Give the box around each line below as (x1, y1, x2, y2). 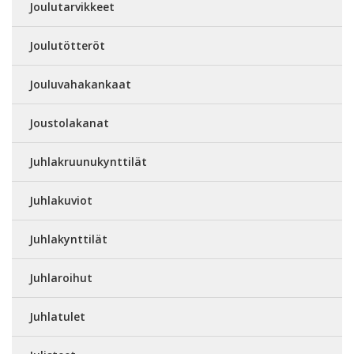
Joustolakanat (29, 115, 109, 130)
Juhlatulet (29, 308, 85, 324)
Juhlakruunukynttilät (29, 153, 147, 169)
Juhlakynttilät (29, 231, 107, 247)
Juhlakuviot (29, 192, 92, 208)
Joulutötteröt (29, 37, 105, 53)
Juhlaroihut (29, 269, 92, 285)
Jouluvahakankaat (29, 76, 131, 92)
